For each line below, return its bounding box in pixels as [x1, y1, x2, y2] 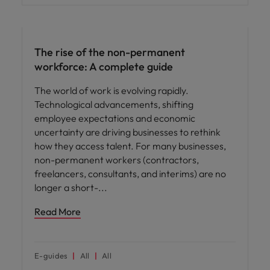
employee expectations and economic [34, 111, 195, 124]
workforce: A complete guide [34, 59, 173, 74]
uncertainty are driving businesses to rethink [34, 125, 221, 138]
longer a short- [34, 181, 98, 193]
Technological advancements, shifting [34, 98, 193, 110]
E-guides [34, 250, 68, 260]
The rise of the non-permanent [34, 45, 185, 59]
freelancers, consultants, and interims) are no [34, 167, 226, 180]
